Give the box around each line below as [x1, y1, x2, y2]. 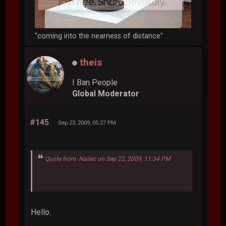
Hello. [31, 207, 51, 217]
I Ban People [72, 77, 118, 87]
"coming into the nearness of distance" [35, 31, 163, 40]
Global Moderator [72, 88, 140, 98]
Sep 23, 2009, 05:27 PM [58, 119, 117, 126]
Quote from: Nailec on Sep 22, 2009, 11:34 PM [45, 155, 171, 162]
